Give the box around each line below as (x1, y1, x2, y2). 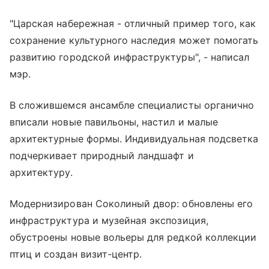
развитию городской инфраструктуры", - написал (10, 51, 250, 64)
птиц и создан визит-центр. (10, 248, 142, 261)
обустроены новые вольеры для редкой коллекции (10, 231, 257, 244)
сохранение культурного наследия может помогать (10, 34, 259, 47)
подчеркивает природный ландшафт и (10, 150, 194, 162)
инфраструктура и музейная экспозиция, (10, 214, 208, 227)
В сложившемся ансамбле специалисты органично (10, 99, 255, 112)
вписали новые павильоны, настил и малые (10, 116, 218, 128)
